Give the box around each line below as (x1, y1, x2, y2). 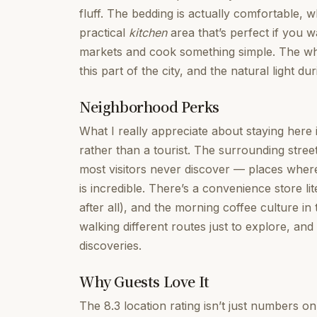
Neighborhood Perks (79, 96, 219, 117)
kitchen (129, 25, 167, 40)
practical (79, 25, 129, 40)
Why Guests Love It (79, 271, 209, 292)
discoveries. (79, 238, 142, 253)
